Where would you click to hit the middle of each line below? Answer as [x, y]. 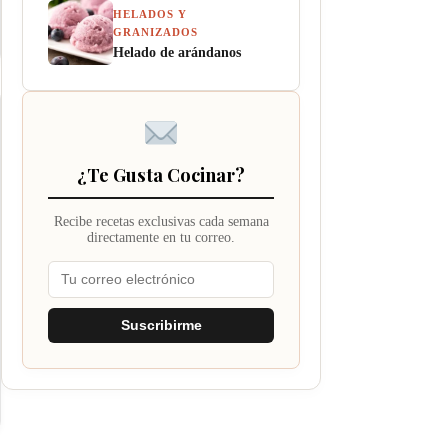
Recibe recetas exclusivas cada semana [161, 221]
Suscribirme [161, 325]
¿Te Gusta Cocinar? [161, 174]
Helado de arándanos [177, 52]
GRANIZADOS [155, 32]
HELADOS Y [150, 14]
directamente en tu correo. [161, 237]
